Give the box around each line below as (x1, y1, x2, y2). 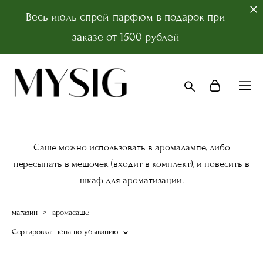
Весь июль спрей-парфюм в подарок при (26, 10, 225, 23)
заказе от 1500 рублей (72, 30, 180, 43)
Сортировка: (12, 227, 53, 237)
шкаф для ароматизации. (79, 174, 184, 186)
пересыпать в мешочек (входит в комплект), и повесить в (14, 157, 249, 170)
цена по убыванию (55, 227, 119, 237)
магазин (12, 207, 38, 217)
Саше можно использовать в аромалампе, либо (33, 141, 230, 153)
